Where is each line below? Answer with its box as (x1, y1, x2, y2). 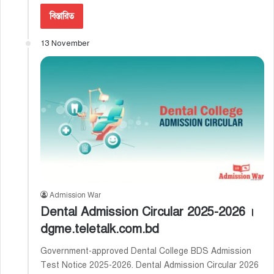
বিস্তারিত (50, 11, 74, 22)
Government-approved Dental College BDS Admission (40, 245, 251, 256)
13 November (40, 39, 89, 49)
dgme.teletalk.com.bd (40, 221, 159, 237)
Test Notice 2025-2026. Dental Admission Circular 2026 (40, 259, 259, 270)
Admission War (50, 190, 101, 199)
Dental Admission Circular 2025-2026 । (40, 204, 254, 220)
